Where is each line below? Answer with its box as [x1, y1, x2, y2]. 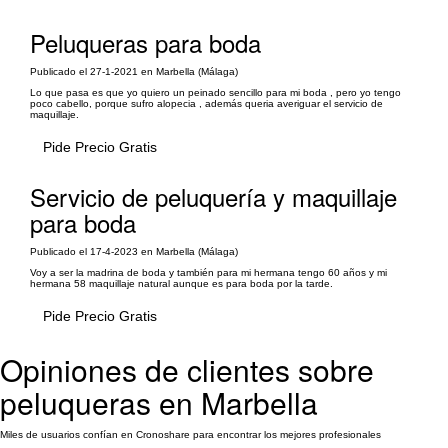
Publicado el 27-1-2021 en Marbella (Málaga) [30, 65, 238, 77]
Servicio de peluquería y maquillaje [30, 178, 397, 214]
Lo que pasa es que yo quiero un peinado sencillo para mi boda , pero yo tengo [30, 86, 401, 98]
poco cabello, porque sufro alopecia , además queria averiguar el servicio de [30, 97, 383, 109]
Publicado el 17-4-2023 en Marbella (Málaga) [30, 245, 238, 257]
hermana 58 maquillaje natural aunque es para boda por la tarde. [30, 277, 333, 289]
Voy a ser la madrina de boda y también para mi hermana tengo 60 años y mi [30, 266, 387, 278]
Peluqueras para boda [30, 24, 261, 60]
